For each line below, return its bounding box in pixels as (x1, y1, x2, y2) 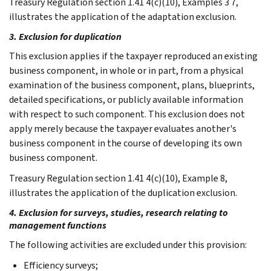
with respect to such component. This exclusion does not (9, 107, 245, 120)
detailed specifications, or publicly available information (9, 93, 243, 106)
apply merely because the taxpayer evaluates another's (9, 122, 237, 135)
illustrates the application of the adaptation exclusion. (9, 10, 237, 23)
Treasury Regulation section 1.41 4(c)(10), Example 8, (9, 171, 227, 184)
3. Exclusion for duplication (9, 30, 122, 43)
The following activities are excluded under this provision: (9, 238, 247, 251)
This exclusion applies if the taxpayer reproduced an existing (9, 49, 258, 62)
